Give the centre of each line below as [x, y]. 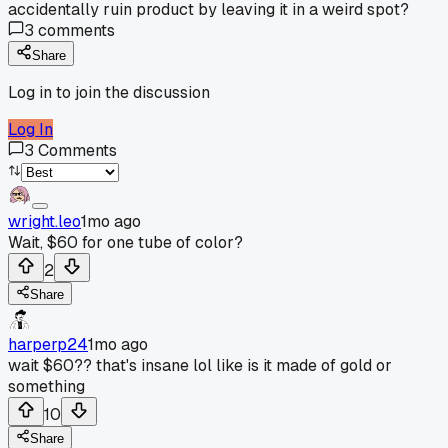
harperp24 [48, 344]
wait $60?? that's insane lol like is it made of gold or [200, 365]
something [46, 386]
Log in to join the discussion [109, 92]
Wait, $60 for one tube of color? [125, 242]
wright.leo [44, 221]
